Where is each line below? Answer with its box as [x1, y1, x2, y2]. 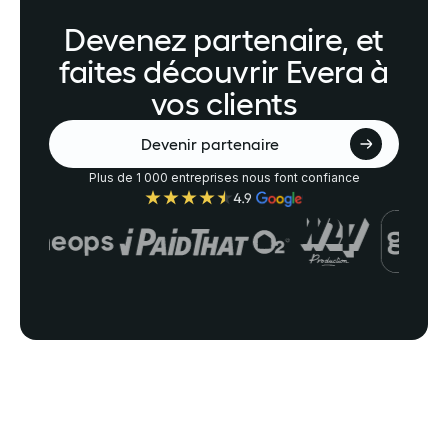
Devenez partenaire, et [64, 22, 384, 57]
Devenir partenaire [141, 135, 279, 153]
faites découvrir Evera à [59, 54, 389, 89]
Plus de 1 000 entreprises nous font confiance [88, 170, 360, 185]
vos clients [150, 86, 298, 121]
